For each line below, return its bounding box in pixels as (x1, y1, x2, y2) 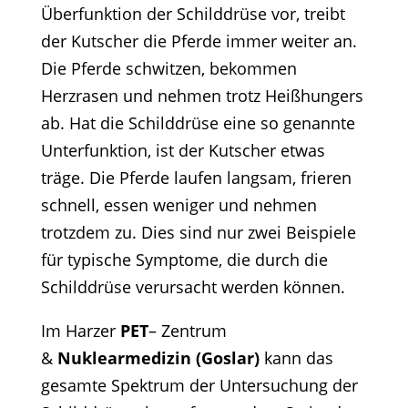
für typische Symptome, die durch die (40, 249, 328, 271)
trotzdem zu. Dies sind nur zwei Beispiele (40, 221, 356, 244)
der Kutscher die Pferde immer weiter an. (40, 30, 357, 53)
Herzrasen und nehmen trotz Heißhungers (40, 85, 363, 107)
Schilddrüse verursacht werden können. (40, 276, 345, 299)
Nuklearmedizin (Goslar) (56, 347, 260, 370)
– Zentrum (148, 320, 227, 342)
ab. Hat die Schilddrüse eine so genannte (40, 112, 355, 135)
